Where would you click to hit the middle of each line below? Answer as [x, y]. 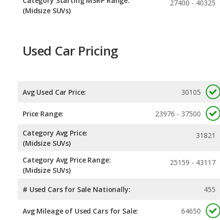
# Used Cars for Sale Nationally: [77, 189]
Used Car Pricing [70, 51]
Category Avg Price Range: [67, 160]
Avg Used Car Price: [55, 92]
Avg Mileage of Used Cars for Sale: [81, 211]
